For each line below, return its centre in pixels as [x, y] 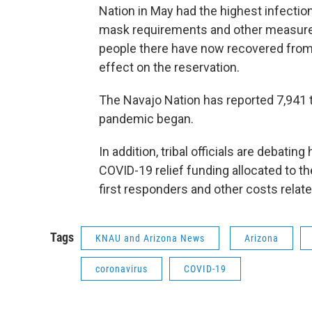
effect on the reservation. [169, 68]
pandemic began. [148, 119]
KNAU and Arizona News [150, 239]
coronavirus [122, 269]
